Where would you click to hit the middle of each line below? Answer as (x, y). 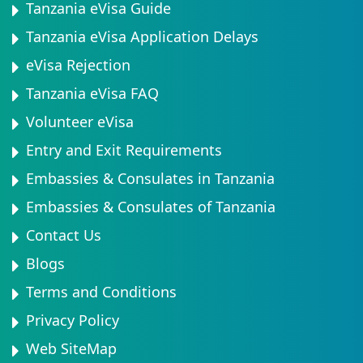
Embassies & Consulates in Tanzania (150, 178)
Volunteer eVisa (80, 122)
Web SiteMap (71, 348)
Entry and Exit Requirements (124, 150)
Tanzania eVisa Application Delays (142, 36)
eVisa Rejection (78, 65)
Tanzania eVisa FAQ (92, 93)
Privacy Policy (73, 320)
